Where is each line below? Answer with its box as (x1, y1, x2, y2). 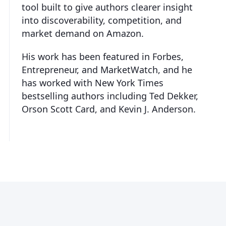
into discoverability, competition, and (22, 14, 182, 26)
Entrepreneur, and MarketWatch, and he (22, 63, 192, 76)
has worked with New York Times (22, 76, 163, 89)
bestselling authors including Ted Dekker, (22, 89, 198, 102)
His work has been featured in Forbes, (22, 50, 184, 63)
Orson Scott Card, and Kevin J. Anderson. (22, 102, 196, 115)
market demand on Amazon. (22, 27, 144, 39)
